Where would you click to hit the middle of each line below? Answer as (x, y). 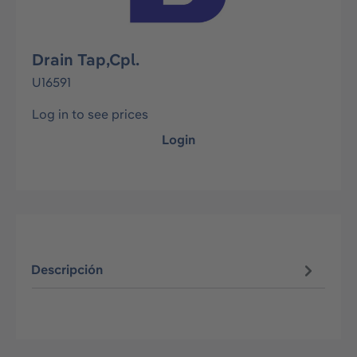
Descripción (67, 270)
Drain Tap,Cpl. (86, 59)
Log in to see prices (90, 114)
